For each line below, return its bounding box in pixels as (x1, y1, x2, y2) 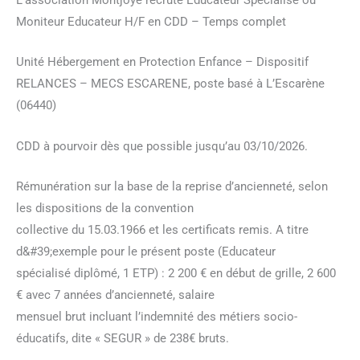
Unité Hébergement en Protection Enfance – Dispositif (16, 55, 309, 70)
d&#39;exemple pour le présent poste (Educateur (16, 243, 276, 259)
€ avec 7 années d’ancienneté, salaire (16, 287, 215, 302)
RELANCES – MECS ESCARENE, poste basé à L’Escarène (16, 76, 325, 92)
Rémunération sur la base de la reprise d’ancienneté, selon (16, 178, 328, 194)
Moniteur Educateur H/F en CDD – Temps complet (16, 14, 286, 29)
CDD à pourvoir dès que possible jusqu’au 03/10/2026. (16, 138, 308, 153)
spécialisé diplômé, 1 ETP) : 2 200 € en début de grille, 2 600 (16, 265, 336, 280)
